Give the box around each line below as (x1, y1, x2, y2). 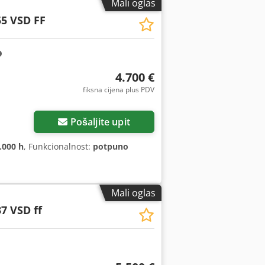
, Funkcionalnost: (24, 141, 93, 153)
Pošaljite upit (70, 115, 130, 129)
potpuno (93, 141, 128, 153)
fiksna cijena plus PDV (82, 84, 154, 95)
